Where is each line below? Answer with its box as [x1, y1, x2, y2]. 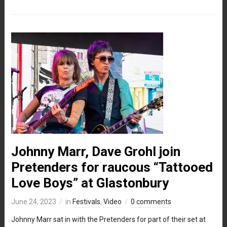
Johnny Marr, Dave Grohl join [11, 143, 180, 159]
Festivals [72, 197, 100, 206]
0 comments [130, 197, 171, 206]
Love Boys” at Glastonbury [11, 175, 169, 191]
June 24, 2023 [11, 197, 56, 206]
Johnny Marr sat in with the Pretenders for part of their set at [11, 215, 206, 223]
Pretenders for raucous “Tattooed [11, 159, 213, 175]
